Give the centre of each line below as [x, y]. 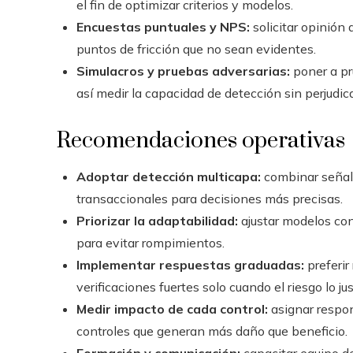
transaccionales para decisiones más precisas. [210, 199]
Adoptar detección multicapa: [169, 176]
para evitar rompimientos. [150, 243]
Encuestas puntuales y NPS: [163, 27]
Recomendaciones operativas [201, 141]
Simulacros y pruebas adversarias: [183, 71]
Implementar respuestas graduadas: [190, 265]
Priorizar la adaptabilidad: [157, 221]
